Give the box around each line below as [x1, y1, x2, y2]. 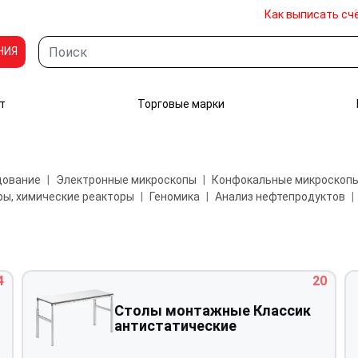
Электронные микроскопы [55, 173, 197, 187]
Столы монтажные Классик [114, 301, 312, 319]
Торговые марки [137, 97, 225, 111]
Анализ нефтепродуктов [214, 190, 345, 204]
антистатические [114, 316, 237, 334]
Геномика [149, 190, 200, 204]
